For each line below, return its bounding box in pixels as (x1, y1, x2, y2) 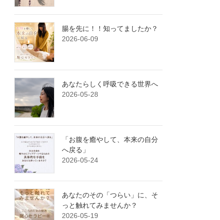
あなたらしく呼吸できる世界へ (62, 80, 159, 88)
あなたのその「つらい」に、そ (62, 191, 159, 199)
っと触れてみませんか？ (62, 201, 138, 209)
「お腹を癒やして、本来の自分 (62, 135, 159, 143)
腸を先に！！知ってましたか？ (62, 24, 159, 32)
